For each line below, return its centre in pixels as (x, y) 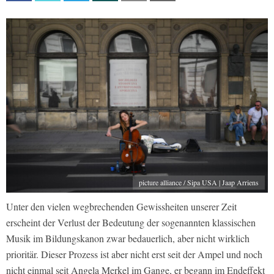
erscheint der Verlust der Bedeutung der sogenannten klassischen (131, 222)
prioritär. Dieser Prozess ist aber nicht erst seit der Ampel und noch (134, 254)
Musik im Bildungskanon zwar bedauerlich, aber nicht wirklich (128, 238)
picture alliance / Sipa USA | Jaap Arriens (199, 182)
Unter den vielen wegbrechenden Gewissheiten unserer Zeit (121, 206)
